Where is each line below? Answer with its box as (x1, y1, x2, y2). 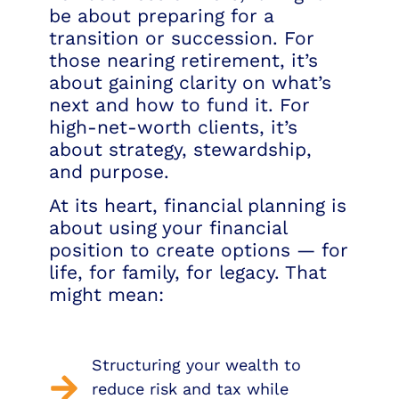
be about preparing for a (49, 4, 274, 27)
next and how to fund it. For (49, 93, 310, 116)
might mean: (49, 283, 164, 306)
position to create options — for (49, 239, 348, 262)
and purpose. (49, 159, 169, 183)
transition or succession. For (49, 26, 314, 49)
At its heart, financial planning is (49, 194, 346, 217)
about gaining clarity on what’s (49, 70, 331, 94)
